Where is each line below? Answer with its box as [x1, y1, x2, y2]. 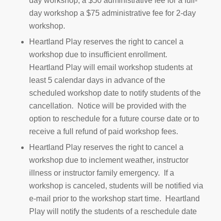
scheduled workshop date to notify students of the [29, 88, 201, 97]
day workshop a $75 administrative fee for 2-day [29, 8, 196, 17]
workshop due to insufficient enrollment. [29, 50, 169, 59]
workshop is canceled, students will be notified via [29, 181, 203, 190]
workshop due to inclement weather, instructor [29, 155, 188, 164]
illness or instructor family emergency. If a [29, 168, 174, 177]
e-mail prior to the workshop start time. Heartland [29, 194, 200, 203]
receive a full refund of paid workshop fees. [29, 127, 178, 136]
